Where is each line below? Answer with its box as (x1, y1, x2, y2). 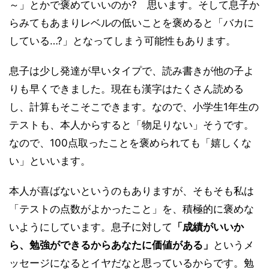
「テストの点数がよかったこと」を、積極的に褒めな (9, 203, 254, 216)
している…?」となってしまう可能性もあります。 (9, 35, 236, 47)
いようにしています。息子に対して (9, 221, 172, 234)
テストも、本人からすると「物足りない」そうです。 (9, 119, 254, 131)
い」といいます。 (9, 155, 91, 168)
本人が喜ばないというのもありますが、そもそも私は (9, 185, 254, 198)
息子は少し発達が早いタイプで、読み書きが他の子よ (9, 65, 254, 77)
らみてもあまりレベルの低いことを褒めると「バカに (9, 17, 254, 29)
